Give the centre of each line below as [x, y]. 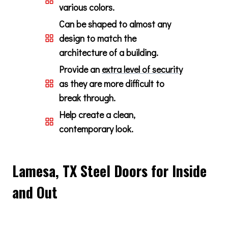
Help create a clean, [97, 114]
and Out [35, 192]
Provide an [80, 69]
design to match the [98, 38]
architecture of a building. [109, 52]
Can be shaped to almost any [115, 24]
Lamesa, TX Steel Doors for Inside [109, 170]
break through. [87, 97]
